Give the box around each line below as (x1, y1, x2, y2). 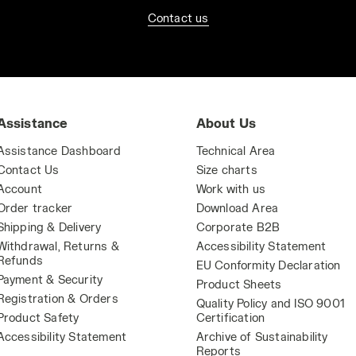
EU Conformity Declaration (195, 258, 341, 272)
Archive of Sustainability (195, 330, 328, 343)
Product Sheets (195, 277, 282, 291)
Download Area (195, 201, 279, 215)
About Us (195, 115, 257, 130)
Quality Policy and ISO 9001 (195, 296, 345, 310)
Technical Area (195, 144, 276, 157)
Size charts (195, 163, 257, 176)
